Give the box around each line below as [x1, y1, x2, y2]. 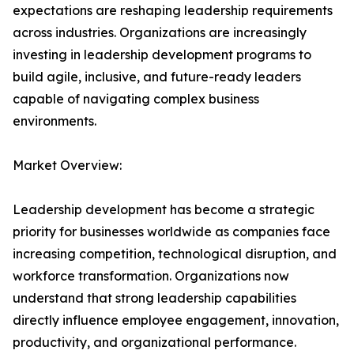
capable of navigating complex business [13, 91, 259, 107]
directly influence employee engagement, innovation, [13, 312, 339, 329]
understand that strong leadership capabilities [13, 290, 296, 307]
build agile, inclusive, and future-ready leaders [13, 69, 301, 85]
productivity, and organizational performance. [13, 334, 296, 351]
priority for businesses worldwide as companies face [13, 224, 330, 240]
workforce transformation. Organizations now [13, 268, 289, 284]
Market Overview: [13, 157, 122, 174]
